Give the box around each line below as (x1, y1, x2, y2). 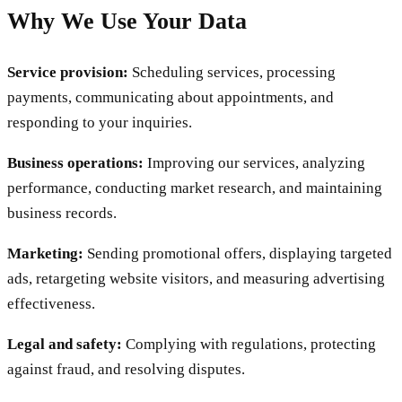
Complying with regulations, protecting (122, 335, 376, 353)
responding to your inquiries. (7, 113, 192, 131)
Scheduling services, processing (128, 63, 336, 81)
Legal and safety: (7, 335, 122, 353)
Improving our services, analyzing (144, 153, 365, 171)
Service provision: (7, 63, 128, 81)
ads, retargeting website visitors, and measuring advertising (7, 269, 385, 287)
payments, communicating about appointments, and (7, 88, 334, 106)
